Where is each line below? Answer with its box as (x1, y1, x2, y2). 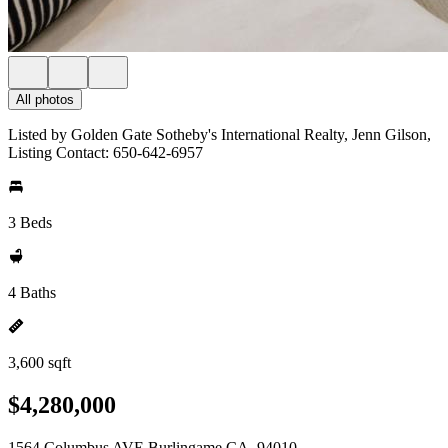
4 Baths (8, 284, 56, 301)
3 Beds (8, 214, 52, 231)
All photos (16, 92, 74, 107)
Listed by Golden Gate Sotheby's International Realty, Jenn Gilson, (8, 126, 431, 143)
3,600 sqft (8, 354, 71, 371)
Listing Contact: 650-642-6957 (8, 144, 203, 161)
